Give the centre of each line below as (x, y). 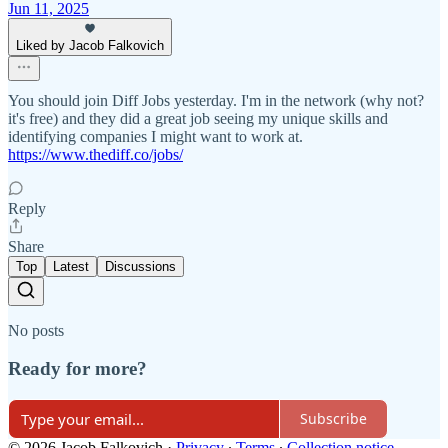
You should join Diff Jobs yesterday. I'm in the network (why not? (216, 100)
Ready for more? (77, 369)
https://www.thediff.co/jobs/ (95, 154)
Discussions (140, 266)
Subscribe (333, 419)
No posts (36, 330)
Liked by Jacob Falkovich (90, 45)
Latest (71, 266)
